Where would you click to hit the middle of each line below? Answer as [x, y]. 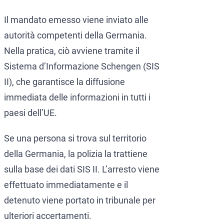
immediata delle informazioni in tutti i [77, 97]
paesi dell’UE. [30, 113]
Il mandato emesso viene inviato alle [76, 20]
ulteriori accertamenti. [48, 216]
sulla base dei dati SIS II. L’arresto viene [82, 169]
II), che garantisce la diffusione [64, 82]
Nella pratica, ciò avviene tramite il [72, 51]
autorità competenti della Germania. [75, 35]
